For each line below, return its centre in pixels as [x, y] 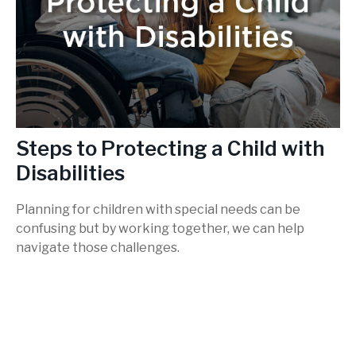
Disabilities [70, 173]
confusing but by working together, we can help [160, 228]
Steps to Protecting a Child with [170, 149]
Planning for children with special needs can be [158, 209]
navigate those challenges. [98, 247]
